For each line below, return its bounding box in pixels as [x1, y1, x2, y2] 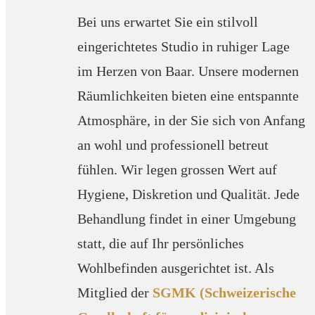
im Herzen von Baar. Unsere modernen [77, 63, 300, 79]
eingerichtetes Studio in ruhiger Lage [77, 38, 290, 54]
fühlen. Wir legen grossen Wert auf [77, 161, 278, 177]
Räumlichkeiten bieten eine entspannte [77, 87, 300, 103]
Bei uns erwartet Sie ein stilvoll [77, 13, 259, 30]
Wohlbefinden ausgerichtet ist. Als [77, 259, 275, 276]
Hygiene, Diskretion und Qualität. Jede [77, 186, 300, 202]
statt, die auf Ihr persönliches [77, 235, 245, 251]
